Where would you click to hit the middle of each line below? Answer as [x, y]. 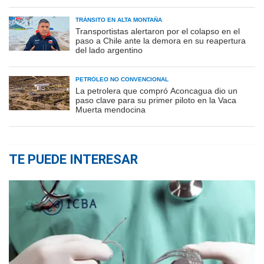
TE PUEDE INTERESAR [73, 159]
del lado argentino [109, 50]
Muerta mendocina [110, 109]
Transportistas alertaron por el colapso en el [158, 31]
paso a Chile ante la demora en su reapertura [161, 40]
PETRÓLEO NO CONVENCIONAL [122, 79]
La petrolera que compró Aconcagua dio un [156, 90]
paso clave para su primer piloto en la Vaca [156, 100]
